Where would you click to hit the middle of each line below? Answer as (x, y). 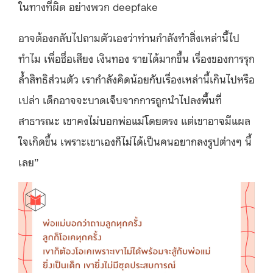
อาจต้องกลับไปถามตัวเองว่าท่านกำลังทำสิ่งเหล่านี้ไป (129, 37)
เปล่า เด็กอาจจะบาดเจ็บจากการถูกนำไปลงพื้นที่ (120, 99)
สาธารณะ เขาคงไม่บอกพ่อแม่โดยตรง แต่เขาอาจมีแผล (134, 120)
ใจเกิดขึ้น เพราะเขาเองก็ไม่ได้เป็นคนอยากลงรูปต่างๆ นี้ (135, 140)
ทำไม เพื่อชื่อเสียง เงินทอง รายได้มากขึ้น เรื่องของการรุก (136, 58)
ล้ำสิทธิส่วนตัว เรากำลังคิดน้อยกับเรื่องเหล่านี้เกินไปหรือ (136, 78)
